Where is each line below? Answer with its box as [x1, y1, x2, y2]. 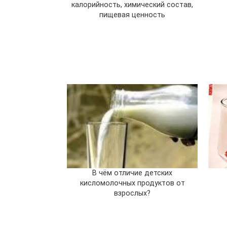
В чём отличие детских [92, 168, 173, 177]
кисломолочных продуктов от [80, 178, 185, 187]
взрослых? [114, 188, 151, 198]
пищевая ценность [99, 10, 166, 19]
